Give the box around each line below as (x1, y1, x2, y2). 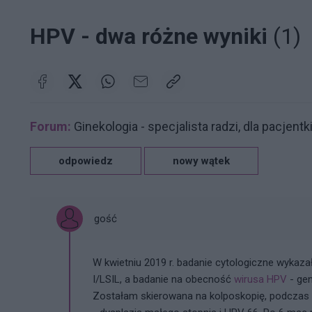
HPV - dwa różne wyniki (30, 22, 273, 49)
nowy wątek (173, 154, 230, 167)
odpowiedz (58, 154, 113, 167)
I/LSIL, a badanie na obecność (93, 272, 234, 286)
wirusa (234, 272, 267, 286)
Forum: (30, 118, 71, 134)
